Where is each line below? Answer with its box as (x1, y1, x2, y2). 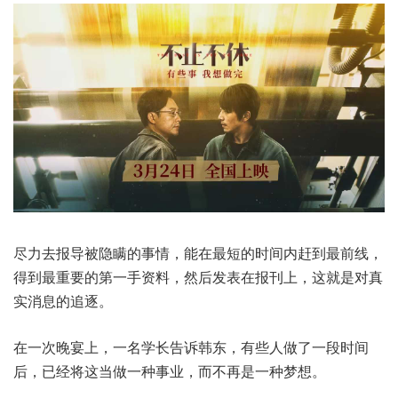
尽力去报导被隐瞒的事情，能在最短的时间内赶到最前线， (13, 243, 383, 264)
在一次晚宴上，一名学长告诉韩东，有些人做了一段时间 (13, 337, 369, 358)
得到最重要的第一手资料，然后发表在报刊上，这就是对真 (13, 267, 383, 288)
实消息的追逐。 (13, 291, 113, 312)
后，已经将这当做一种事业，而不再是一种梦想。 (13, 361, 326, 382)
